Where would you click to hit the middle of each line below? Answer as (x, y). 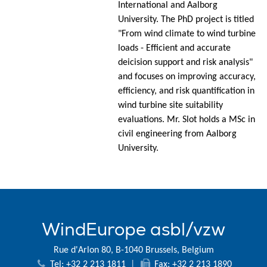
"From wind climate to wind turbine (187, 34)
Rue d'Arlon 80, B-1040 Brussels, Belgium (133, 250)
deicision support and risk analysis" (185, 62)
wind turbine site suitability (170, 105)
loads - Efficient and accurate (174, 48)
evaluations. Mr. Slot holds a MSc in (187, 119)
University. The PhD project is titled (186, 19)
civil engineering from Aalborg (177, 134)
